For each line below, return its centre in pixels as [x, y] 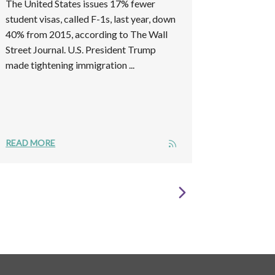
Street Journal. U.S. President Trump [81, 49]
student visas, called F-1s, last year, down [91, 18]
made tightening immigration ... [70, 64]
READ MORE [31, 142]
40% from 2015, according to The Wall [87, 34]
